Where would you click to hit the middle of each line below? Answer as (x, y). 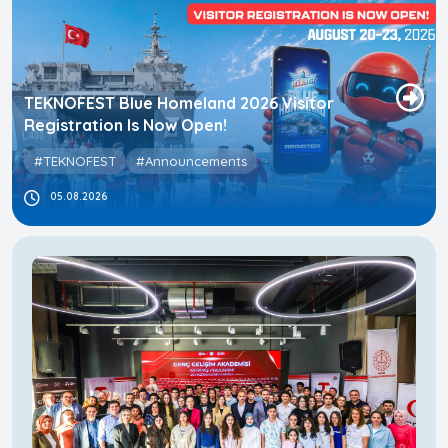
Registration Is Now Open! (125, 125)
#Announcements (191, 161)
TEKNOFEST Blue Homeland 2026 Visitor (179, 103)
